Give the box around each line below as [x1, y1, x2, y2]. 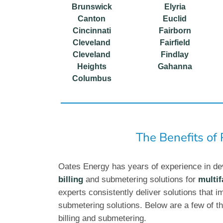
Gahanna [157, 62, 192, 71]
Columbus [72, 74, 111, 83]
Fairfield [159, 38, 190, 47]
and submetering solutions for [86, 174, 198, 184]
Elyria [164, 2, 186, 11]
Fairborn [158, 26, 191, 35]
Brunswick [71, 2, 112, 11]
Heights [77, 62, 107, 71]
